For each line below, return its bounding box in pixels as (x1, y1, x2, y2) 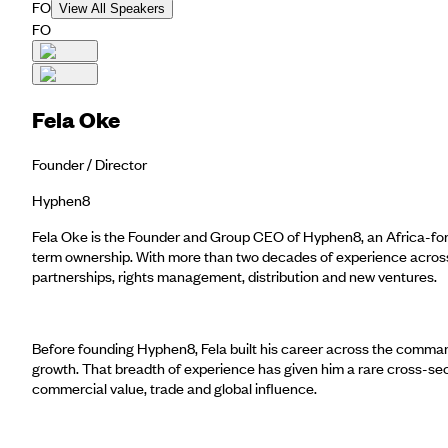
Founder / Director (32, 154, 147, 175)
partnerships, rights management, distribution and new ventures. (32, 266, 437, 287)
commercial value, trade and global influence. (32, 378, 317, 399)
